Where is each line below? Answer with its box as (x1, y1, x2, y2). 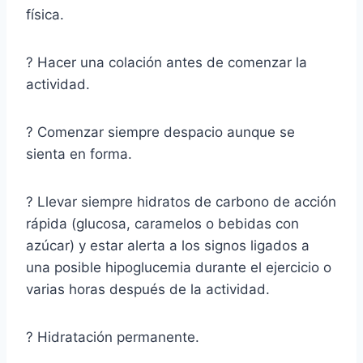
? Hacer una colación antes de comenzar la (26, 53, 307, 70)
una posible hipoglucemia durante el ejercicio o (26, 258, 331, 275)
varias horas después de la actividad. (26, 280, 270, 297)
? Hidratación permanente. (26, 328, 199, 345)
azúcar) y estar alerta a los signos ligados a (26, 237, 310, 254)
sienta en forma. (26, 145, 132, 162)
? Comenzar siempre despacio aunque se (26, 123, 295, 140)
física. (26, 6, 64, 23)
